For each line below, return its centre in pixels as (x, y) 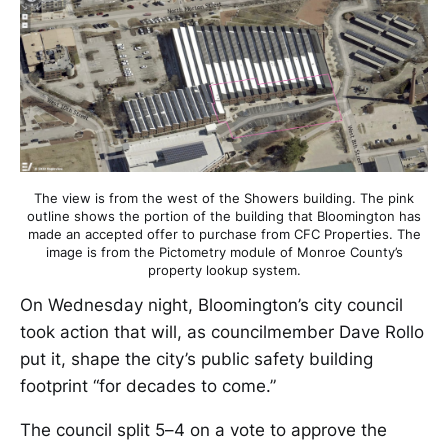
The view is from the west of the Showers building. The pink (224, 198)
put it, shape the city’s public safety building (196, 359)
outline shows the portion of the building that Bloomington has (224, 216)
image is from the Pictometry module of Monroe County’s (224, 252)
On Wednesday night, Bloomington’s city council (211, 305)
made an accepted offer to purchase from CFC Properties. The (224, 234)
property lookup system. (224, 270)
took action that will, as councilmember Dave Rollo (222, 332)
